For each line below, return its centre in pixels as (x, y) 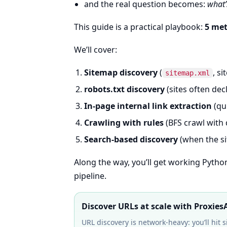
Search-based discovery (131, 139)
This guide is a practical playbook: (139, 27)
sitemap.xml (187, 73)
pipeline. (90, 176)
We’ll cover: (96, 50)
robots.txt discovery (124, 89)
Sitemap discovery (121, 72)
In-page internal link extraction (148, 106)
